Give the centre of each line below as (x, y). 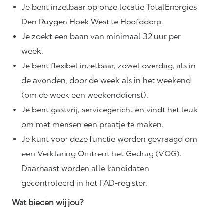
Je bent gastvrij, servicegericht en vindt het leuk (109, 110)
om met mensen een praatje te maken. (93, 125)
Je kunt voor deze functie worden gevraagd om (109, 139)
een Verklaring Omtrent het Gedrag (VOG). (102, 154)
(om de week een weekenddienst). (85, 95)
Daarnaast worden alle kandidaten (85, 169)
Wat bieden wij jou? (48, 203)
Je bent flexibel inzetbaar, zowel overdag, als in (109, 66)
